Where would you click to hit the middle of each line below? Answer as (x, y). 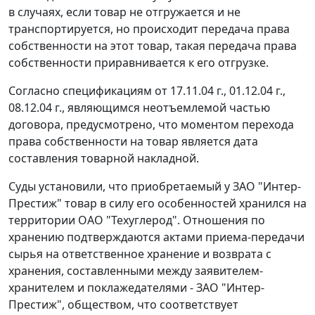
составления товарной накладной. (104, 159)
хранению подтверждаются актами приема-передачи (156, 237)
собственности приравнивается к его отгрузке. (139, 63)
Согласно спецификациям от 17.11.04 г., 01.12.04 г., (147, 91)
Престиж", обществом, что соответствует (123, 305)
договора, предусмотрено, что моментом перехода (151, 125)
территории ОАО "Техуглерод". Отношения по (137, 220)
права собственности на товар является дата (133, 142)
